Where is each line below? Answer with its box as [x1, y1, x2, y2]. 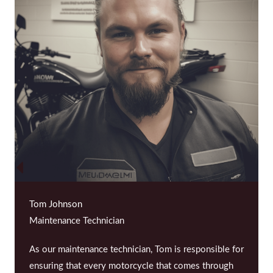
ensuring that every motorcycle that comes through [29, 261, 233, 271]
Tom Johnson [29, 200, 82, 210]
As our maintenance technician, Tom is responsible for [29, 245, 244, 255]
